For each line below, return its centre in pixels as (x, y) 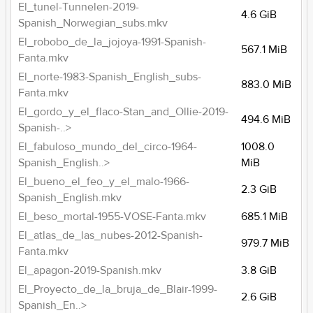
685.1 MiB (265, 217)
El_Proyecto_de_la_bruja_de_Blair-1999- (118, 289)
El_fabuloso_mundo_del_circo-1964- (108, 147)
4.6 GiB (259, 15)
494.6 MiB (266, 119)
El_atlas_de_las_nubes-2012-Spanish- (111, 235)
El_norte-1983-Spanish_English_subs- (110, 77)
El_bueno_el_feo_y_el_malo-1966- (104, 182)
